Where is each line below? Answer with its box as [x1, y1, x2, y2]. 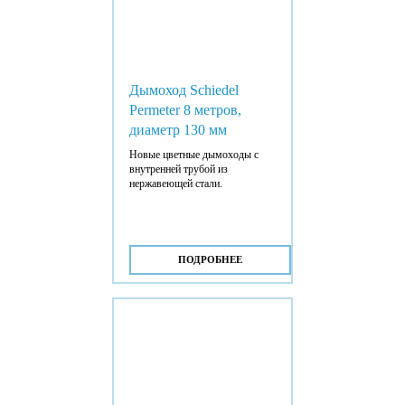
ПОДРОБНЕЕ [177, 253, 242, 265]
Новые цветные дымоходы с [128, 147, 259, 161]
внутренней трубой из [128, 162, 228, 175]
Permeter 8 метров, [128, 101, 241, 118]
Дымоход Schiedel [128, 81, 239, 98]
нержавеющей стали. [128, 176, 222, 190]
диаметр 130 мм [128, 121, 227, 137]
